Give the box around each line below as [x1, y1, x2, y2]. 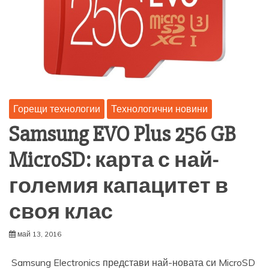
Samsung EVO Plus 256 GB [9, 121, 236, 148]
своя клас [9, 199, 113, 226]
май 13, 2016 [17, 229, 61, 239]
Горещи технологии [13, 103, 100, 115]
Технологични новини [111, 103, 208, 115]
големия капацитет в [9, 173, 228, 200]
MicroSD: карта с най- [9, 147, 218, 174]
